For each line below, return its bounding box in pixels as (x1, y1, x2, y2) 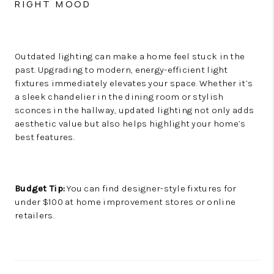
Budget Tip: (15, 183, 65, 194)
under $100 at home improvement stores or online (15, 196, 236, 207)
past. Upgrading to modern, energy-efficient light (15, 64, 228, 75)
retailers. (15, 210, 54, 221)
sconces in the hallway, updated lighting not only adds (15, 105, 254, 116)
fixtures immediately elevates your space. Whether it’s (15, 78, 253, 89)
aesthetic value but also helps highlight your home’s (15, 118, 246, 129)
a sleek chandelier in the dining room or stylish (15, 91, 224, 102)
